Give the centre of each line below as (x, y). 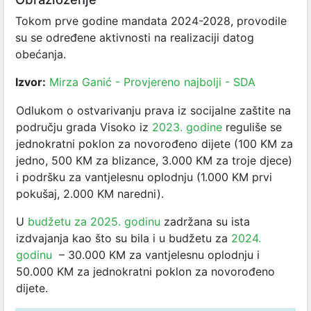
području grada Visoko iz (84, 127)
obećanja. (41, 54)
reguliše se (252, 127)
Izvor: (31, 82)
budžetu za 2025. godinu (94, 221)
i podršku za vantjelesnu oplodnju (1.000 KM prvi (144, 177)
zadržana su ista (205, 221)
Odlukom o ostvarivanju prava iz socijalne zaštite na (153, 110)
